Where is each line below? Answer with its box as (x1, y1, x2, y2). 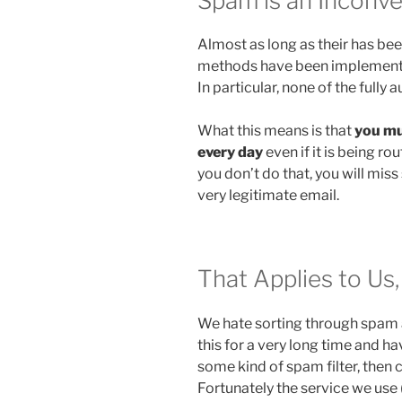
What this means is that (197, 122, 354, 140)
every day (197, 144, 263, 162)
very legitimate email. (197, 187, 339, 205)
